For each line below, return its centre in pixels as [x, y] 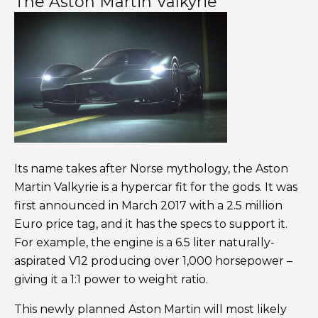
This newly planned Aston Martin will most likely [150, 309]
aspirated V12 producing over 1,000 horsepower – [153, 261]
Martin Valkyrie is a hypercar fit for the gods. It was [156, 187]
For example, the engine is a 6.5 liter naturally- [144, 243]
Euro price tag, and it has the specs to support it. [151, 224]
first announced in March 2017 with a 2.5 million [148, 206]
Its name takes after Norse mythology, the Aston [151, 169]
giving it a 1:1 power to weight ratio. [111, 280]
